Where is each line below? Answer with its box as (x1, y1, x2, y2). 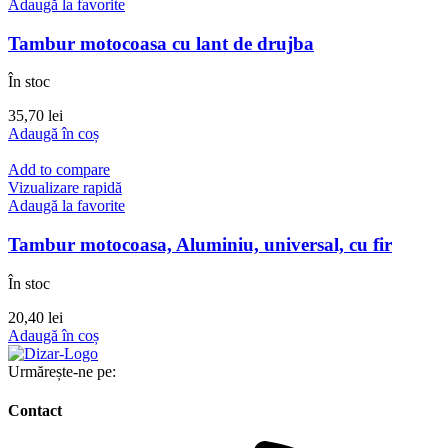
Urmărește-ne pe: (8, 362, 116, 380)
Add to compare (8, 161, 110, 179)
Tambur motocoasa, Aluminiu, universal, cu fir (8, 234, 392, 256)
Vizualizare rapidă (8, 179, 122, 197)
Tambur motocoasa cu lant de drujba (8, 32, 314, 54)
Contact (8, 402, 62, 420)
